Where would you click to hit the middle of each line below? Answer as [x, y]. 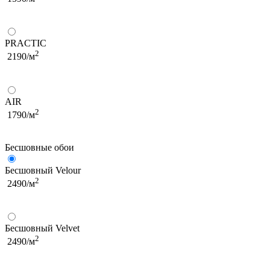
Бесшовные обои [39, 147]
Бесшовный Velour [43, 170]
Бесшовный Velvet [42, 228]
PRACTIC [26, 43]
